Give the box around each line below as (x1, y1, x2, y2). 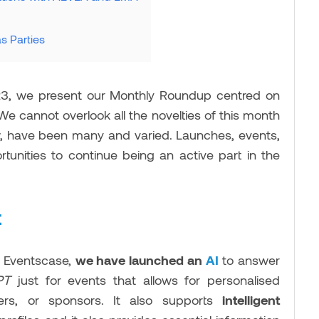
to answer (218, 252, 281, 268)
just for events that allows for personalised (18, 272, 281, 288)
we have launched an (75, 252, 206, 268)
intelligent (222, 292, 280, 308)
